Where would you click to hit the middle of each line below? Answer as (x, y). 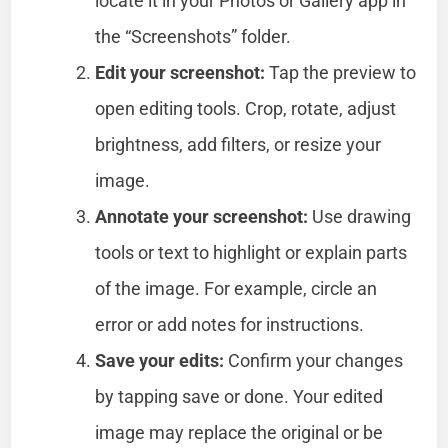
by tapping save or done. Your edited (239, 396)
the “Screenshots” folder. (193, 36)
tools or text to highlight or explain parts (251, 252)
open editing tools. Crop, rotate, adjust (246, 108)
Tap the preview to (341, 72)
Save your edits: (160, 360)
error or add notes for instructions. (230, 324)
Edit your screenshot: (180, 72)
